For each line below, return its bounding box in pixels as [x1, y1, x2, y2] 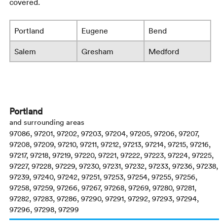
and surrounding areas [9, 117, 85, 127]
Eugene [81, 26, 109, 36]
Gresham [81, 46, 114, 57]
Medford [148, 46, 180, 57]
